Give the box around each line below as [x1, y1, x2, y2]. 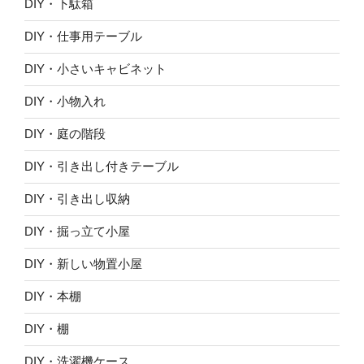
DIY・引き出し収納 [24, 192, 130, 206]
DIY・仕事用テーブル [24, 29, 142, 44]
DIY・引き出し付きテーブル [24, 159, 179, 174]
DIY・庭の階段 [24, 127, 106, 141]
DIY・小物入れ [24, 94, 106, 109]
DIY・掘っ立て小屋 [24, 224, 130, 239]
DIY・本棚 [24, 289, 81, 304]
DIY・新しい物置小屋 [24, 257, 142, 271]
